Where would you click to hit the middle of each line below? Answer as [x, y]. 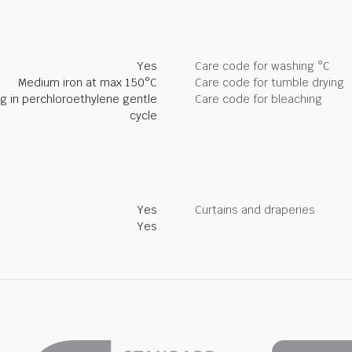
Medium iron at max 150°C [88, 82]
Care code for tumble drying [269, 82]
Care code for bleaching [258, 99]
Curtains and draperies [255, 210]
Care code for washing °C [262, 66]
